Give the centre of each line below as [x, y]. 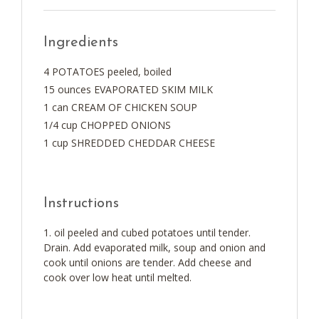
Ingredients [81, 43]
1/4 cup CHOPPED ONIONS [107, 125]
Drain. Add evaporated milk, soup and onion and [155, 247]
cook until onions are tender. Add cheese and [147, 262]
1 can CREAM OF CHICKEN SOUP [120, 107]
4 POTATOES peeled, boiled [108, 72]
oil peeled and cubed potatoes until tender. [152, 232]
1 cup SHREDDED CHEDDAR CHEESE [129, 143]
